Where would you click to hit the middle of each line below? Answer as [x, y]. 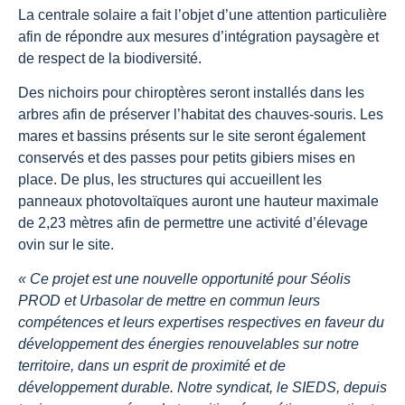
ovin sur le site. [66, 245]
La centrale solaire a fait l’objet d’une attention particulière [202, 14]
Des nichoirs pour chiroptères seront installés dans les [191, 93]
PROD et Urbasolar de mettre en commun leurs [169, 301]
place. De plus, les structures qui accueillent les [170, 180]
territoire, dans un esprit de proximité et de [152, 366]
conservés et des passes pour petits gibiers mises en [187, 158]
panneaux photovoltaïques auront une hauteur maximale [198, 202]
